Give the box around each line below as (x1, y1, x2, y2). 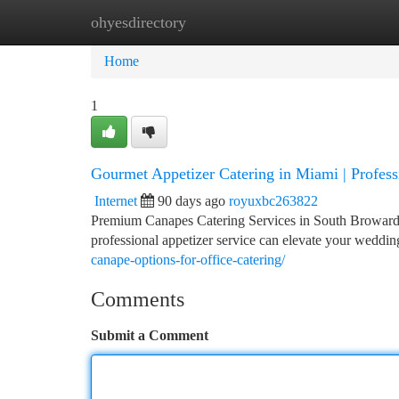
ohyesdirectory (91, 13, 186, 31)
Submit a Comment (91, 328, 208, 343)
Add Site (306, 14, 356, 29)
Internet (94, 193, 137, 208)
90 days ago (158, 193, 225, 208)
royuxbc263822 (229, 193, 318, 208)
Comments (91, 288, 184, 311)
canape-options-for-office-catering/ (91, 252, 285, 267)
